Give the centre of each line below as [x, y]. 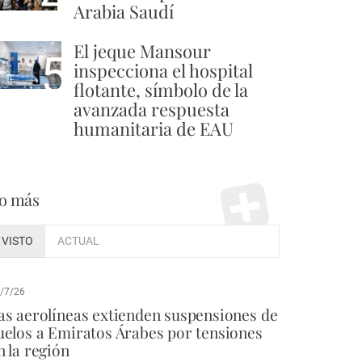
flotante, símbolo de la [161, 90]
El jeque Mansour [142, 51]
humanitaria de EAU [154, 129]
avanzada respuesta [152, 109]
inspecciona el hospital [163, 71]
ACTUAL [78, 242]
